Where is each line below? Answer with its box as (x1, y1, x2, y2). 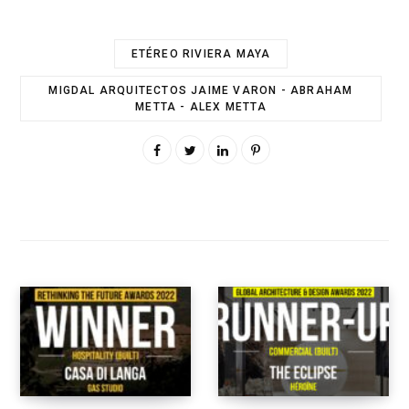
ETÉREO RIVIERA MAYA (131, 47, 271, 61)
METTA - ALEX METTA (135, 100, 267, 114)
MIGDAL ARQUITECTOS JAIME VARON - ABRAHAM (48, 84, 353, 98)
